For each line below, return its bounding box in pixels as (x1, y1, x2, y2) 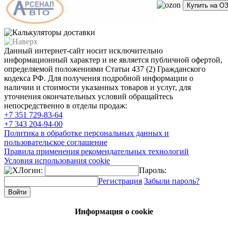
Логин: (18, 166, 43, 175)
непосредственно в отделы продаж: (4, 101, 127, 110)
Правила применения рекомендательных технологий (4, 147, 189, 156)
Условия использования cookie (4, 156, 110, 165)
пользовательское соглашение (4, 138, 107, 147)
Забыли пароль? (144, 177, 199, 185)
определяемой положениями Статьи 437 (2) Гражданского (4, 65, 206, 73)
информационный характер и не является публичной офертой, (4, 55, 222, 64)
